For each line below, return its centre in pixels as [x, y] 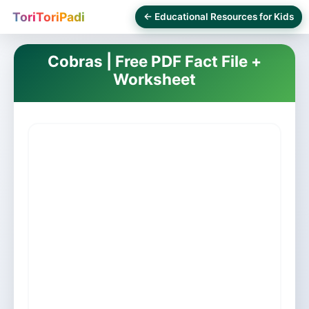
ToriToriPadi [49, 17]
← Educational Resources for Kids [219, 17]
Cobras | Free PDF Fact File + [154, 61]
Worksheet [154, 79]
